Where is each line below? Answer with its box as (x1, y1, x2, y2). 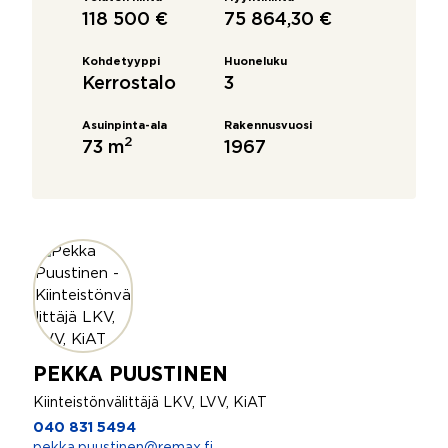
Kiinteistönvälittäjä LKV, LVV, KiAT (33, 397, 267, 409)
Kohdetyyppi (82, 57, 160, 67)
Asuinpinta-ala (82, 121, 167, 131)
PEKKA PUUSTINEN (33, 363, 229, 385)
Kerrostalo (82, 76, 176, 92)
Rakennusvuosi (224, 121, 312, 131)
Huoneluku (224, 57, 287, 67)
